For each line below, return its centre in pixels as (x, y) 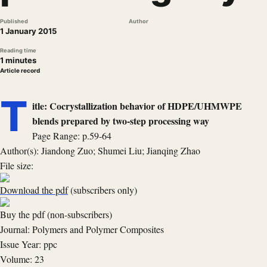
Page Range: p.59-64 (72, 136)
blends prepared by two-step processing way (120, 121)
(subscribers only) (103, 190)
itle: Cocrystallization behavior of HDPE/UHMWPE (137, 106)
